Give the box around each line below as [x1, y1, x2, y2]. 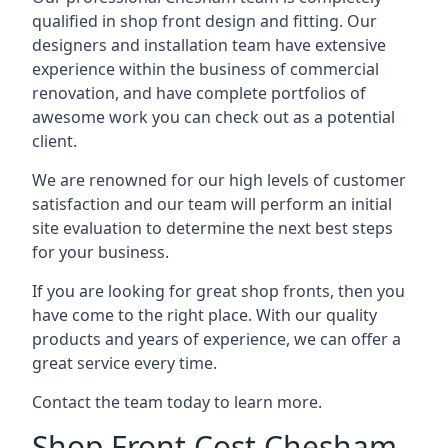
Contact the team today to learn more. [32, 390, 322, 413]
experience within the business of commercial [32, 57, 379, 80]
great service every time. [32, 351, 217, 374]
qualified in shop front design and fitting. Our [32, 9, 377, 32]
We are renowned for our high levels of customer [32, 168, 406, 191]
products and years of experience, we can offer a [32, 327, 401, 350]
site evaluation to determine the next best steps [32, 216, 393, 239]
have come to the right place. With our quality [32, 303, 377, 326]
